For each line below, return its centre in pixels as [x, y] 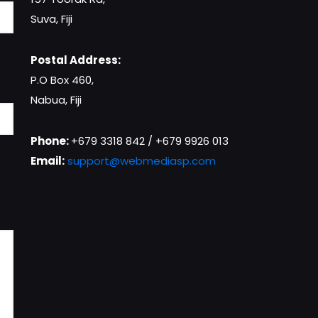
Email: [47, 160]
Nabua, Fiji [56, 99]
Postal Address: [75, 60]
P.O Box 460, [62, 79]
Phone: [50, 141]
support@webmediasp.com [141, 160]
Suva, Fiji [51, 18]
